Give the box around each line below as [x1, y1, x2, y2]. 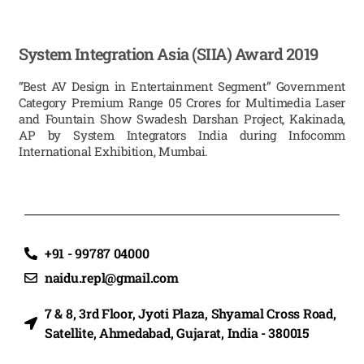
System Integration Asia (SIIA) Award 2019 [19, 43, 318, 65]
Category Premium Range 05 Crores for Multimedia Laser [19, 94, 345, 111]
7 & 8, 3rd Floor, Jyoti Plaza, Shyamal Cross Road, [45, 305, 336, 323]
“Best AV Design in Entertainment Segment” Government [19, 78, 345, 95]
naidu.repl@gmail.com [45, 269, 179, 287]
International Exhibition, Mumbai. [19, 143, 209, 160]
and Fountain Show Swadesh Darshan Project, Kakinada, [19, 110, 345, 128]
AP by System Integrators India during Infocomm [19, 127, 345, 144]
